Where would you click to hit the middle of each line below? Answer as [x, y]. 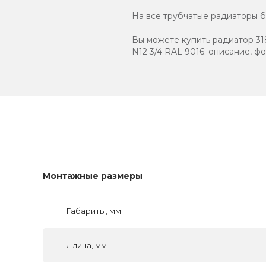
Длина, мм [87, 245]
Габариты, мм [94, 210]
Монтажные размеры [93, 175]
